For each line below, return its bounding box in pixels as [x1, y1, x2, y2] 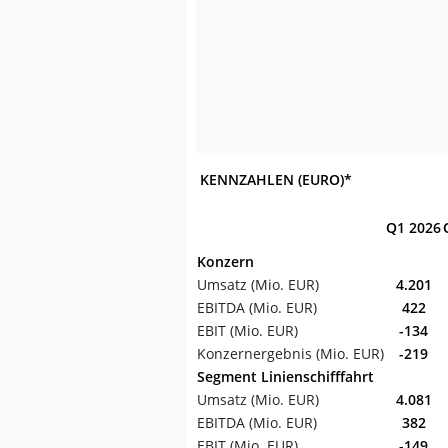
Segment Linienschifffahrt [197, 367, 374, 386]
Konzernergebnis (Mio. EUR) [197, 344, 384, 363]
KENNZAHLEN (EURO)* [196, 170, 352, 189]
